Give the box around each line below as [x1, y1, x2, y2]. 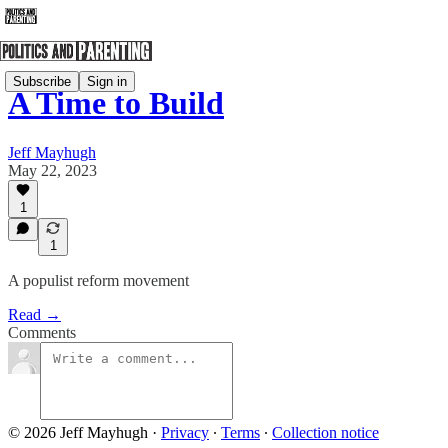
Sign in [87, 73, 127, 89]
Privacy [161, 424, 209, 441]
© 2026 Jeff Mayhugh [8, 424, 148, 441]
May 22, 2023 [8, 161, 97, 179]
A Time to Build [8, 85, 224, 122]
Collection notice [272, 424, 379, 441]
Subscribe [13, 73, 71, 89]
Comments [8, 324, 76, 341]
